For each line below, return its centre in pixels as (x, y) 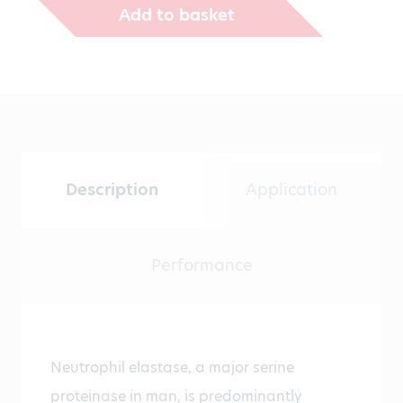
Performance (201, 265)
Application (292, 190)
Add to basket (177, 14)
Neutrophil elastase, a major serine (172, 368)
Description (112, 190)
